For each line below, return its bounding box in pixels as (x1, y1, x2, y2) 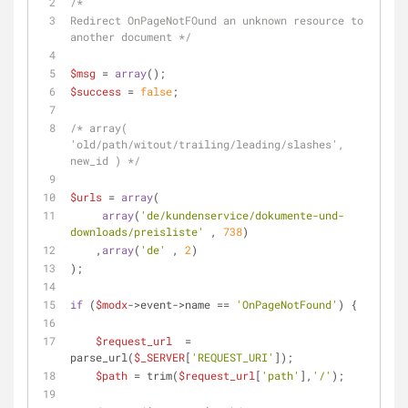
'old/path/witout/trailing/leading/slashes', (70, 137, 344, 151)
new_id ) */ (70, 153, 140, 168)
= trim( (127, 368, 178, 382)
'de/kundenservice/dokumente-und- (140, 208, 344, 222)
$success (70, 84, 121, 98)
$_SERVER (134, 350, 185, 364)
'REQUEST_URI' (191, 350, 274, 364)
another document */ (70, 29, 191, 44)
